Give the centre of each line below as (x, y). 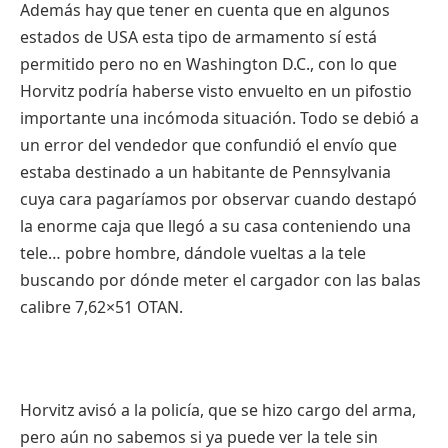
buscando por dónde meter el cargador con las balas (220, 280)
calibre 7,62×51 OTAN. (101, 307)
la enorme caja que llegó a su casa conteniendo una (215, 226)
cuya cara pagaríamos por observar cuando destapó (218, 199)
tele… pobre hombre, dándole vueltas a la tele (193, 253)
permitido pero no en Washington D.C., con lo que (208, 64)
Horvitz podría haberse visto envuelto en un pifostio (216, 91)
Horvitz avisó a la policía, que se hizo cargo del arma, (218, 410)
